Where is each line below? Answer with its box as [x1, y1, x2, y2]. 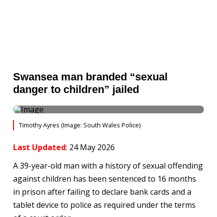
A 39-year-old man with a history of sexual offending [13, 160, 203, 171]
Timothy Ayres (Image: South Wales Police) [18, 121, 140, 129]
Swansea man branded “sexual [13, 71, 168, 83]
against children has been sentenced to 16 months [13, 173, 196, 184]
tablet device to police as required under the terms [13, 200, 196, 210]
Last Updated [13, 142, 66, 153]
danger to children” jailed [13, 83, 139, 95]
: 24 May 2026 [65, 142, 115, 153]
